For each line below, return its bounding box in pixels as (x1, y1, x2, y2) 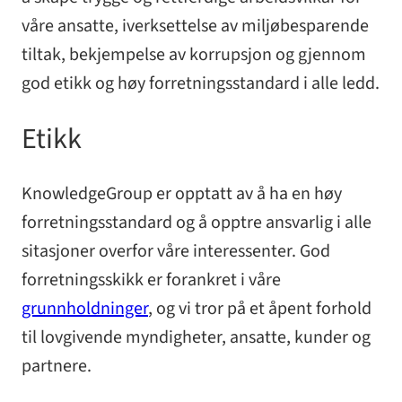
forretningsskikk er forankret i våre (22, 267, 281, 293)
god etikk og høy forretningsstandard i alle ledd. (22, 71, 380, 97)
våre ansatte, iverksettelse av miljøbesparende (22, 13, 369, 39)
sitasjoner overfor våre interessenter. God (22, 239, 330, 265)
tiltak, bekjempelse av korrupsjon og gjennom (22, 42, 366, 68)
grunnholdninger (22, 296, 148, 322)
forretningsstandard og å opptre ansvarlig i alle (22, 210, 371, 236)
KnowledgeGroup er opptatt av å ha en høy (22, 181, 342, 207)
